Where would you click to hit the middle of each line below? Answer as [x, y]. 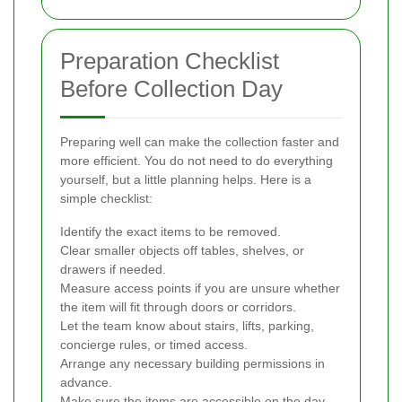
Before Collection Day [171, 89]
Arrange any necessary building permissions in [192, 364]
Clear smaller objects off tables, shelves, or [182, 251]
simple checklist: [106, 199]
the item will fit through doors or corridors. [178, 307]
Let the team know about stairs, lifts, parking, [187, 326]
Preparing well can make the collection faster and [200, 142]
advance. [86, 383]
